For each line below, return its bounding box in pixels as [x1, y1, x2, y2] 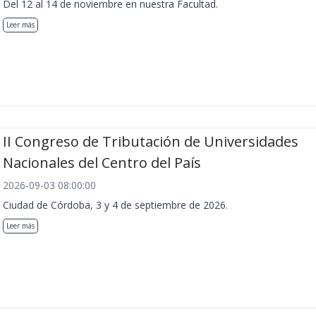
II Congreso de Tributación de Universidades [3, 132, 298, 152]
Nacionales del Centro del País [3, 153, 201, 173]
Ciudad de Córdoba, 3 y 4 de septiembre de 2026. [3, 198, 228, 212]
